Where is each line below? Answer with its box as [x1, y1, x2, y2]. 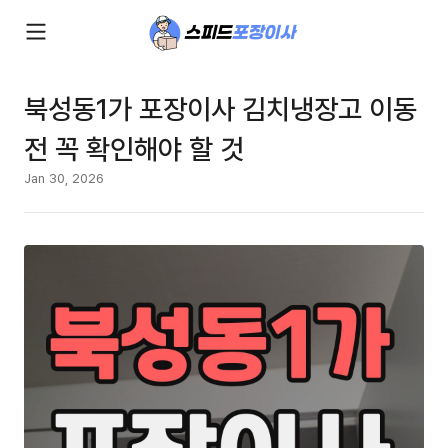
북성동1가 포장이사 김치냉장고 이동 [24, 89, 417, 127]
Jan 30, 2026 [24, 169, 104, 187]
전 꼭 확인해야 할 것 [24, 129, 244, 167]
